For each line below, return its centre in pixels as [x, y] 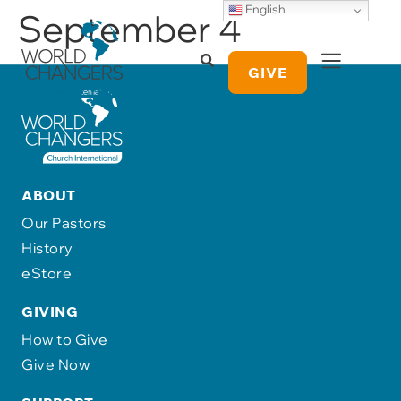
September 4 [130, 29]
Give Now [55, 365]
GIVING [50, 312]
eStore [47, 273]
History [47, 248]
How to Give [65, 340]
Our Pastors [64, 223]
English [264, 9]
